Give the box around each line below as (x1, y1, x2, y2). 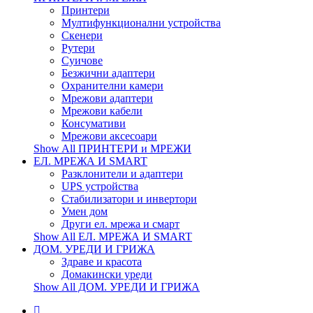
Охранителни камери (61, 80, 163, 92)
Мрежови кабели (61, 105, 143, 117)
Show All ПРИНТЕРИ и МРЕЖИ (34, 143, 191, 154)
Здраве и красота (61, 256, 142, 268)
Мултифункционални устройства (61, 17, 221, 29)
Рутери (61, 42, 95, 54)
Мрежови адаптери (61, 92, 153, 104)
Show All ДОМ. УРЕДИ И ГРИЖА (34, 281, 200, 293)
